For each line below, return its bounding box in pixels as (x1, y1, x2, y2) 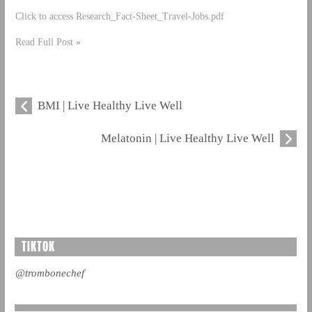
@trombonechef (15, 267, 84, 279)
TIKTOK (21, 237, 55, 256)
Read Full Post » (15, 36, 81, 48)
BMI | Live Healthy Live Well (37, 99, 182, 113)
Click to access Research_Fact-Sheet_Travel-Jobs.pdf (15, 10, 224, 22)
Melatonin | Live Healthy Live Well (101, 132, 275, 146)
